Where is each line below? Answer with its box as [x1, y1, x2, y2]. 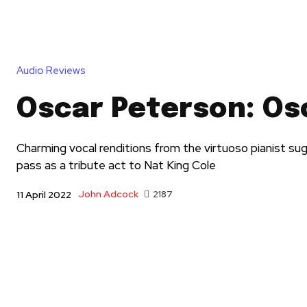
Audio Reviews [16, 63, 86, 77]
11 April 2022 [16, 188, 71, 201]
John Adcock [78, 188, 138, 201]
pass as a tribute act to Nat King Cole [16, 157, 216, 173]
